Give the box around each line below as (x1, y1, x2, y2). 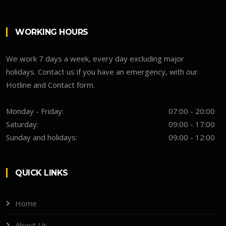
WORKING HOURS (15, 27, 88, 37)
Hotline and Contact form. (6, 79, 95, 90)
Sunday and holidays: (6, 132, 77, 142)
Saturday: (6, 119, 38, 129)
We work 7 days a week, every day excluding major (6, 53, 184, 64)
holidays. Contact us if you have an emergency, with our (6, 66, 198, 77)
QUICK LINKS (15, 167, 68, 178)
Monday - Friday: (6, 105, 64, 116)
